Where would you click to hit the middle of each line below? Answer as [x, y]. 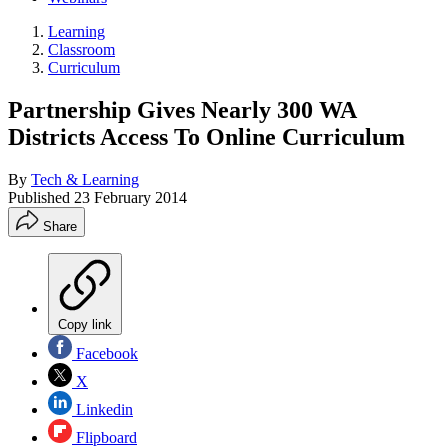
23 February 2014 [130, 197]
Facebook [105, 353]
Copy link [85, 324]
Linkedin [102, 409]
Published [41, 197]
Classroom [81, 49]
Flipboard [104, 437]
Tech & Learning [85, 179]
